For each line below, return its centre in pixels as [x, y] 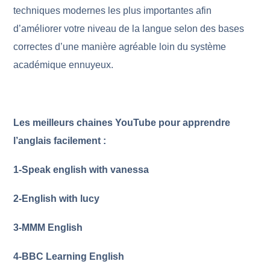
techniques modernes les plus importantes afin [113, 11]
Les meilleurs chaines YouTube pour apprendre [122, 123]
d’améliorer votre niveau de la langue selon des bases [129, 29]
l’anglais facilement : [60, 141]
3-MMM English [48, 228]
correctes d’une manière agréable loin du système [120, 47]
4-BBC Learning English [69, 256]
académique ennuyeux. [64, 65]
